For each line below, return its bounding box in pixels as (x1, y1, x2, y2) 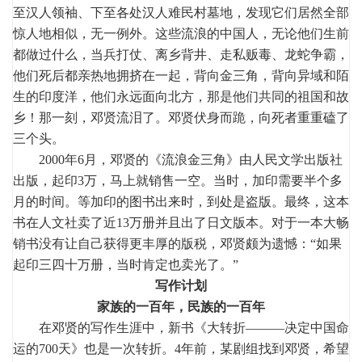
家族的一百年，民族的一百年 (97, 299, 265, 314)
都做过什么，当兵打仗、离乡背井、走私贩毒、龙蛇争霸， (13, 47, 349, 61)
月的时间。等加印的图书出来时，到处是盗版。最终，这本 (13, 194, 349, 208)
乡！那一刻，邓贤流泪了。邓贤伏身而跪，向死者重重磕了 (13, 110, 349, 124)
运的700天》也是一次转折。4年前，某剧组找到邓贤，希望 (13, 341, 349, 356)
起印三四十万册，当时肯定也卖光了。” (13, 257, 238, 271)
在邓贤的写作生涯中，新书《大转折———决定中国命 (13, 320, 349, 335)
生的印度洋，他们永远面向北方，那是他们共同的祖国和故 (13, 89, 349, 103)
